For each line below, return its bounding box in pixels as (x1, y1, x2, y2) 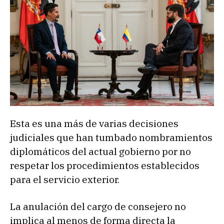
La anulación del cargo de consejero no (10, 200, 186, 212)
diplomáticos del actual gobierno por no (10, 145, 191, 157)
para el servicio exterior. (10, 173, 119, 185)
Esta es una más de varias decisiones (10, 117, 178, 129)
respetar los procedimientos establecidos (10, 159, 199, 171)
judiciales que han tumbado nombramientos (10, 131, 212, 143)
